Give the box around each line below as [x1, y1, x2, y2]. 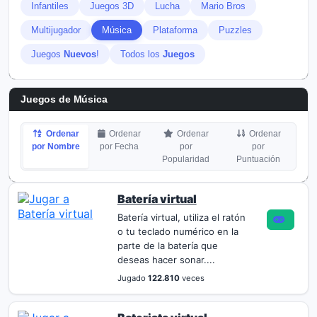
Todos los [120, 49, 163, 59]
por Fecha [100, 142, 139, 151]
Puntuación [236, 154, 281, 164]
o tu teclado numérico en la [117, 226, 238, 237]
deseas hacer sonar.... [117, 254, 215, 265]
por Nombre [32, 142, 81, 151]
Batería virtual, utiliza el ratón [117, 212, 246, 223]
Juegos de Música [21, 93, 108, 105]
